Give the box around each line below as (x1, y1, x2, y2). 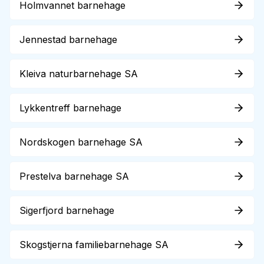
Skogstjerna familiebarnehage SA (19, 239, 169, 250)
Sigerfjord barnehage (19, 204, 114, 216)
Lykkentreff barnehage (19, 102, 121, 114)
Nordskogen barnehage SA (19, 136, 143, 148)
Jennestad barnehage (19, 34, 117, 45)
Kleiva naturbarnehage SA (19, 68, 138, 80)
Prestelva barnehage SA (19, 170, 129, 182)
